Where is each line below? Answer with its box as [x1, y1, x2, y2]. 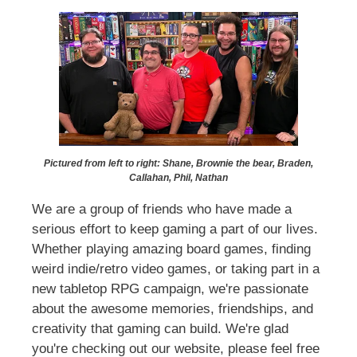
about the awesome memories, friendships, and [32, 300, 313, 316]
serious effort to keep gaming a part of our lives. [32, 221, 318, 237]
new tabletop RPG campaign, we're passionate [32, 280, 308, 296]
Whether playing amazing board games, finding [32, 241, 311, 257]
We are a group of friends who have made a [32, 201, 292, 217]
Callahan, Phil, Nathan [129, 171, 228, 183]
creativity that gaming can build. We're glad [32, 320, 288, 336]
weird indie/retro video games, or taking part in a [32, 261, 320, 277]
